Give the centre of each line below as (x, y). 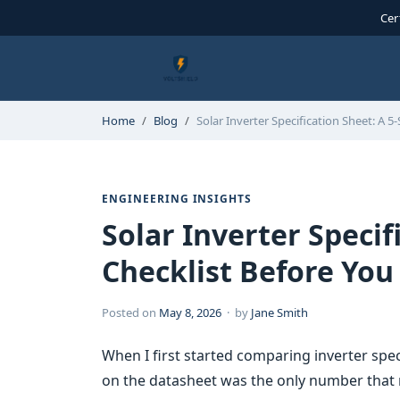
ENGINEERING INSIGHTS (177, 199)
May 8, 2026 (190, 312)
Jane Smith (279, 312)
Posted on (130, 312)
